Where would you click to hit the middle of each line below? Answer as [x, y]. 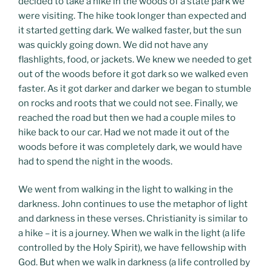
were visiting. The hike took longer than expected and [132, 15]
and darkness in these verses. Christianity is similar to [133, 219]
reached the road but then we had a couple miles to [127, 117]
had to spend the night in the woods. [95, 161]
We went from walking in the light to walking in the [126, 190]
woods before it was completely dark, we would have [130, 147]
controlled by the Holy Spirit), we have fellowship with [132, 248]
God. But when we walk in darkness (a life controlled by [134, 263]
